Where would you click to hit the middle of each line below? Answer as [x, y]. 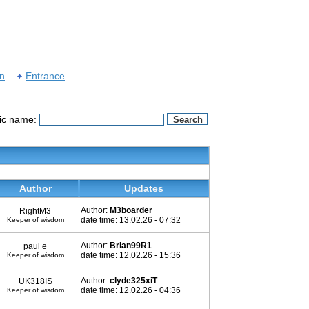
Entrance [45, 76]
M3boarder [131, 210]
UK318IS [35, 281]
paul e [35, 246]
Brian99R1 [130, 246]
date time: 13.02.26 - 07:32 [130, 220]
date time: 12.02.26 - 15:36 [130, 255]
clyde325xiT [133, 281]
